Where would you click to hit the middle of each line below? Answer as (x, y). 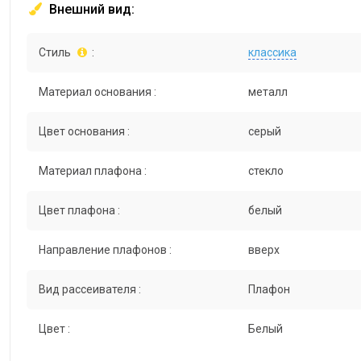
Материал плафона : (93, 171)
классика (272, 53)
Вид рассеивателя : (90, 290)
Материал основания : (98, 92)
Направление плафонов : (105, 250)
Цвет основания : (84, 132)
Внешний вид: (90, 10)
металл (268, 92)
